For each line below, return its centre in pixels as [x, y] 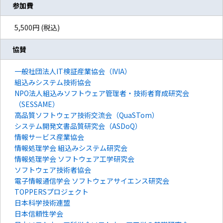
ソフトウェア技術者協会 [53, 170]
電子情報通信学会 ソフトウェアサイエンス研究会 [92, 181]
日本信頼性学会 [39, 214]
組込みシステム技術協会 [53, 82]
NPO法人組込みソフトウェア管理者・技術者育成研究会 [102, 93]
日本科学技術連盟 [42, 203]
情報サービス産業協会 [49, 137]
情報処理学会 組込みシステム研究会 [71, 148]
